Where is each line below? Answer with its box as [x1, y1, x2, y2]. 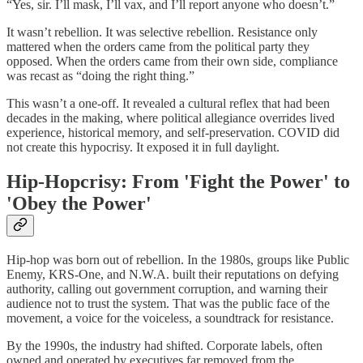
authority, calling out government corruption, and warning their [6, 281, 327, 296]
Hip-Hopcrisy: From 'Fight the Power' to [6, 170, 350, 192]
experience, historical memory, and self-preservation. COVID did [6, 125, 340, 139]
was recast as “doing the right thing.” [6, 68, 194, 83]
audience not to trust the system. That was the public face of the [6, 296, 330, 310]
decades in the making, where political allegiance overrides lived [6, 110, 335, 125]
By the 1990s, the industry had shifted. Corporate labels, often [6, 338, 322, 352]
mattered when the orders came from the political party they [6, 39, 310, 53]
